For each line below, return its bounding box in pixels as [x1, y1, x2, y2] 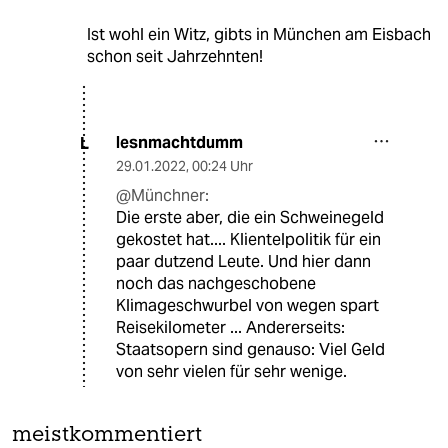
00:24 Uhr [192, 157, 253, 176]
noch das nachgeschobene [116, 273, 316, 295]
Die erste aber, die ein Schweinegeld [116, 207, 384, 229]
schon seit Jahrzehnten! [86, 46, 263, 68]
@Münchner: [116, 185, 209, 207]
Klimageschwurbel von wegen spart [116, 295, 379, 317]
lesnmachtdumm [116, 132, 243, 154]
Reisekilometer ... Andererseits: [116, 317, 345, 339]
